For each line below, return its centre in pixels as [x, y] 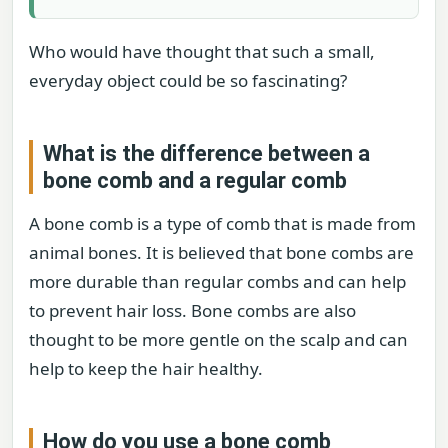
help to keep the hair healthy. [146, 369]
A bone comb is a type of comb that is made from [222, 224]
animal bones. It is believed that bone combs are [221, 253]
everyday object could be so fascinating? [188, 80]
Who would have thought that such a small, [202, 51]
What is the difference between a [206, 154]
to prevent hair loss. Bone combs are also [192, 311]
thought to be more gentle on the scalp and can [218, 340]
